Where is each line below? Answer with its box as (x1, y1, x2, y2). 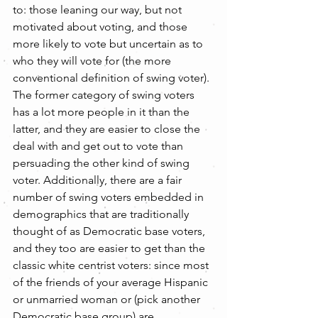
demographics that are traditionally (13, 207, 192, 221)
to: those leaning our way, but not (13, 3, 185, 16)
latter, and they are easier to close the (13, 122, 203, 136)
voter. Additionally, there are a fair (13, 173, 185, 187)
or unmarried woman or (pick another (13, 292, 203, 306)
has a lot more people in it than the (13, 105, 192, 119)
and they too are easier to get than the (13, 241, 208, 255)
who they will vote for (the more (13, 54, 174, 67)
